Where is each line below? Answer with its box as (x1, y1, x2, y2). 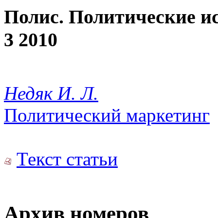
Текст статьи (17, 148, 118, 170)
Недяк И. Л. (4, 83, 98, 104)
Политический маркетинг (4, 105, 210, 126)
